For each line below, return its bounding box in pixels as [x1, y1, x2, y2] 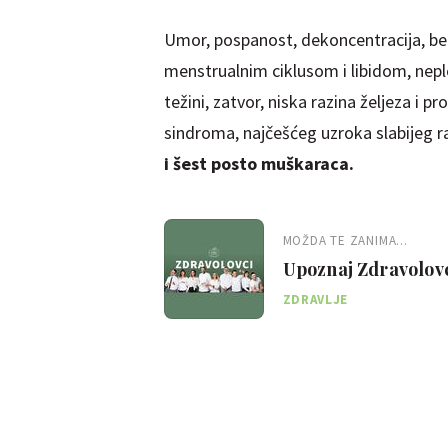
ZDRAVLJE [282, 290, 348, 308]
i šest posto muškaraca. [163, 151, 354, 175]
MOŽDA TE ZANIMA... [282, 231, 408, 249]
